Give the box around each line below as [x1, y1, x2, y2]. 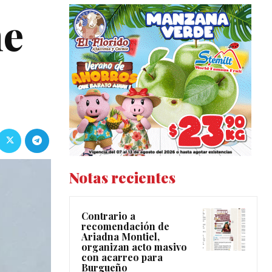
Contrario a [81, 209, 135, 223]
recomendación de [81, 220, 169, 233]
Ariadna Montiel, [81, 230, 160, 243]
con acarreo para [81, 251, 163, 264]
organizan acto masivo [81, 240, 187, 254]
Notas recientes [69, 168, 175, 188]
